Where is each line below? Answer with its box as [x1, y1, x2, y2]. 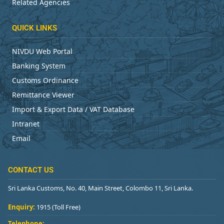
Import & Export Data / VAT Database [12, 104, 134, 114]
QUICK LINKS [12, 23, 57, 33]
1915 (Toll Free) [35, 202, 80, 211]
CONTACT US [8, 165, 53, 175]
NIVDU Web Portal [12, 46, 72, 56]
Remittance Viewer [12, 90, 74, 100]
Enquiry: [8, 202, 35, 211]
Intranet [12, 119, 39, 129]
